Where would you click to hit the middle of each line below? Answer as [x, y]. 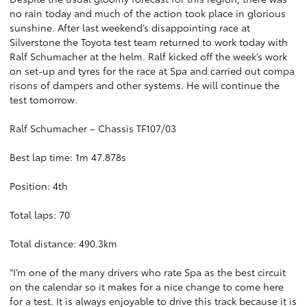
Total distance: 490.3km [63, 243]
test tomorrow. [44, 99]
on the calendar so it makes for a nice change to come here [147, 286]
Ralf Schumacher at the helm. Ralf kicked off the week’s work [148, 56]
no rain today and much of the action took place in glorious [148, 13]
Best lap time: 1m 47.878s [68, 157]
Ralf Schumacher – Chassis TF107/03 [93, 128]
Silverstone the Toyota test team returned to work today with [149, 42]
